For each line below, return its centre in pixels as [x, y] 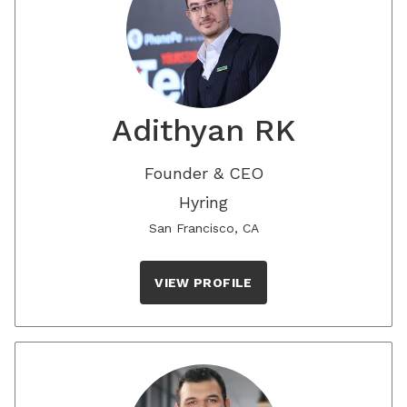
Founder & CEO [203, 173]
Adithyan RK [203, 130]
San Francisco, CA [203, 228]
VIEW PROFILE [203, 283]
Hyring [203, 202]
